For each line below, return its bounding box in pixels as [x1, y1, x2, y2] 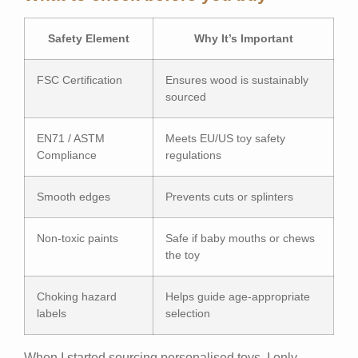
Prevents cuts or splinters [165, 189, 293, 203]
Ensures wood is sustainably [165, 73, 308, 86]
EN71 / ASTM [37, 131, 105, 145]
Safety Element [48, 31, 129, 45]
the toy [165, 248, 200, 261]
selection [165, 306, 210, 320]
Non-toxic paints [37, 231, 118, 245]
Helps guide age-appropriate [165, 289, 310, 303]
